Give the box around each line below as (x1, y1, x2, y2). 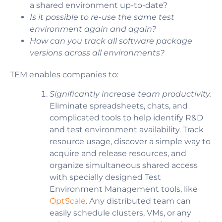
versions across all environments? (30, 48, 165, 58)
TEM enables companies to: (10, 70, 118, 80)
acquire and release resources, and (50, 148, 186, 158)
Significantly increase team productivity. (50, 89, 211, 99)
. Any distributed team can (86, 196, 191, 206)
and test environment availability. (50, 124, 183, 134)
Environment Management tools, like (50, 184, 198, 194)
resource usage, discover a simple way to (50, 136, 211, 146)
